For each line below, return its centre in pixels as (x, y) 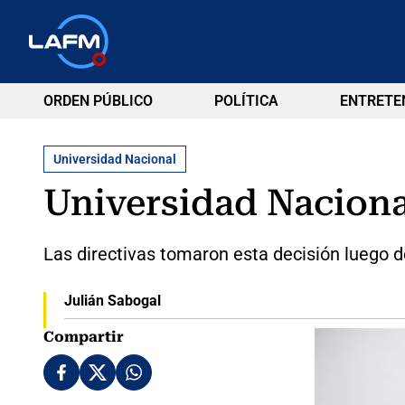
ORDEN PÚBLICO (98, 101)
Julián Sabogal (112, 300)
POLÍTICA (246, 101)
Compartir (84, 336)
